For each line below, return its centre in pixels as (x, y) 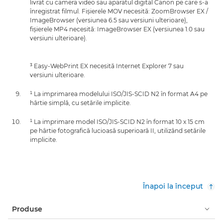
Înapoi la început (173, 186)
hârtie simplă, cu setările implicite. (80, 103)
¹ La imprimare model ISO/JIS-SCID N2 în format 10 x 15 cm (117, 121)
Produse (27, 209)
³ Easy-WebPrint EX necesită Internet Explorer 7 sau (107, 66)
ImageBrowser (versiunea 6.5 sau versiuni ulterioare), (109, 20)
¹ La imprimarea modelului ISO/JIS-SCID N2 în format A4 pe (119, 94)
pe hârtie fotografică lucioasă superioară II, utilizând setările (118, 130)
